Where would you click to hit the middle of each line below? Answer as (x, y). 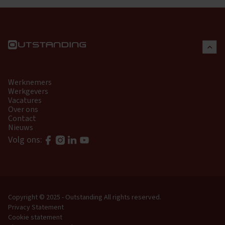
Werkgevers (28, 92)
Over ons (23, 110)
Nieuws (21, 128)
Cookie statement (35, 218)
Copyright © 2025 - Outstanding (55, 198)
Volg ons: (25, 140)
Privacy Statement (36, 208)
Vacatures (25, 101)
